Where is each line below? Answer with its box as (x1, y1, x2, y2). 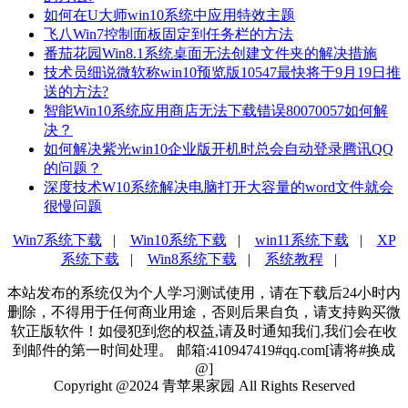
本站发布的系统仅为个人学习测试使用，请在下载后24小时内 (7, 284, 401, 301)
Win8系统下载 (147, 250, 237, 267)
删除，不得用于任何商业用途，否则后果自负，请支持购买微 (7, 303, 401, 320)
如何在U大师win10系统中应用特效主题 (44, 6, 295, 23)
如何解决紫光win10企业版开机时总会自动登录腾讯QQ (44, 140, 393, 157)
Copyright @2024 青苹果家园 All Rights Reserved (53, 377, 355, 393)
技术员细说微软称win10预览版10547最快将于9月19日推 (44, 64, 401, 80)
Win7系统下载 (12, 231, 102, 248)
